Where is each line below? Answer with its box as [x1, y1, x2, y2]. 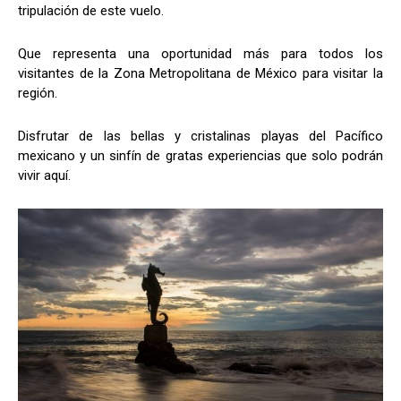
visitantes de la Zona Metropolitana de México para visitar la [18, 64, 383, 81]
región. [18, 84, 57, 101]
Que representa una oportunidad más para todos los [18, 45, 383, 62]
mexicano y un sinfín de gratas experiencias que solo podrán [18, 147, 383, 164]
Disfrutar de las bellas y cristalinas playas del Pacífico [18, 127, 383, 144]
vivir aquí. [18, 166, 71, 183]
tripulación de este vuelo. [18, 2, 164, 19]
